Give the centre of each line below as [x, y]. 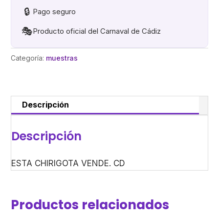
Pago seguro [55, 12]
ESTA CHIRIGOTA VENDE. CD [68, 164]
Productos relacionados [90, 205]
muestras [62, 58]
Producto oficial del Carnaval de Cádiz [97, 31]
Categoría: [29, 58]
